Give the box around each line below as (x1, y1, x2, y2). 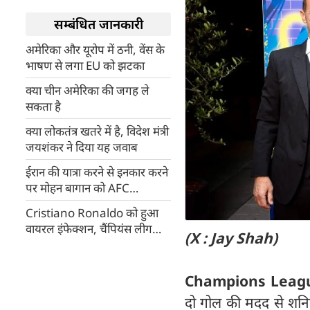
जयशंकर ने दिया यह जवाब (26, 139, 138, 155)
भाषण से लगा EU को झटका (26, 57, 145, 73)
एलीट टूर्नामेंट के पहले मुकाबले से (26, 237, 163, 253)
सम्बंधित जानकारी (53, 15, 143, 33)
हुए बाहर (26, 253, 62, 268)
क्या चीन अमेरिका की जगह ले (26, 82, 149, 98)
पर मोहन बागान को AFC (26, 180, 129, 196)
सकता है (26, 98, 61, 114)
